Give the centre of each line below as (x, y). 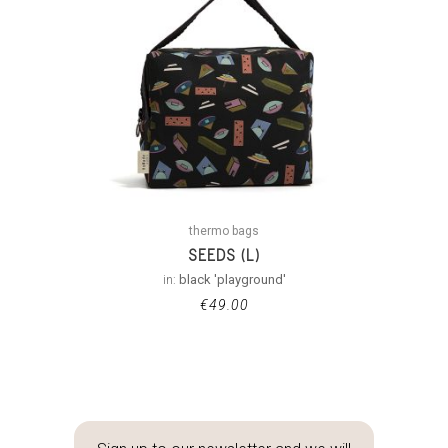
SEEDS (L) (224, 254)
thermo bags (224, 230)
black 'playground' (232, 279)
